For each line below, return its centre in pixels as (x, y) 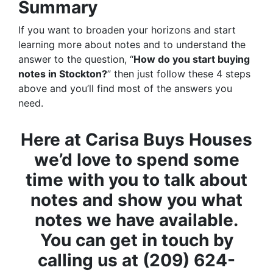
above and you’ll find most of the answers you (125, 89)
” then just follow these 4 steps (179, 74)
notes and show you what (136, 200)
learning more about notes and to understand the (132, 45)
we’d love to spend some (136, 160)
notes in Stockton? (63, 74)
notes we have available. (136, 220)
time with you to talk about (136, 180)
